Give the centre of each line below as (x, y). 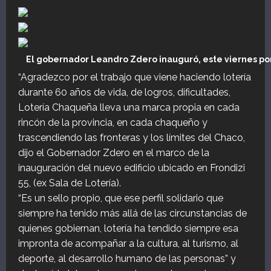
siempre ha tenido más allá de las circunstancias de (132, 214)
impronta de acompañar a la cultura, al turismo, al (128, 244)
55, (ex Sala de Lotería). (70, 183)
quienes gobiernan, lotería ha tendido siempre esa (128, 229)
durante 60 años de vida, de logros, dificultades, (124, 93)
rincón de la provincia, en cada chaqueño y (113, 123)
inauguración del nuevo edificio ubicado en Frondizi (132, 168)
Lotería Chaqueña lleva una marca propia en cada (129, 108)
